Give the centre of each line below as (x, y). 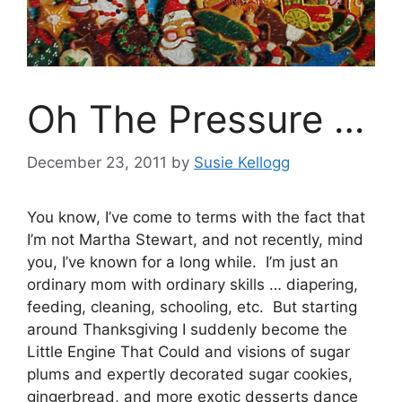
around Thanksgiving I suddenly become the (187, 330)
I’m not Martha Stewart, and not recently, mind (195, 240)
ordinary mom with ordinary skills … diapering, (192, 285)
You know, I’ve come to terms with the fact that (196, 218)
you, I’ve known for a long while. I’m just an (183, 262)
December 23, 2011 (97, 163)
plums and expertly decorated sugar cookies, (190, 375)
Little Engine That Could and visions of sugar (188, 352)
